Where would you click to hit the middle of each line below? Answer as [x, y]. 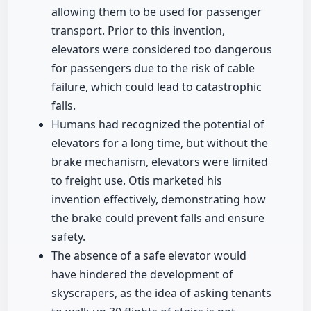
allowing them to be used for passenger [157, 12]
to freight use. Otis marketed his [137, 181]
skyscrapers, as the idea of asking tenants [161, 293]
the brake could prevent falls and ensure [158, 218]
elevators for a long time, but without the [160, 143]
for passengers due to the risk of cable [153, 68]
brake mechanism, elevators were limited [160, 162]
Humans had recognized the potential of [158, 125]
